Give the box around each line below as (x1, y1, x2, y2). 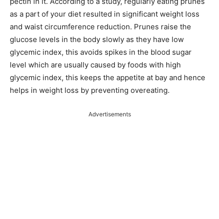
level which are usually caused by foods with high (10, 60, 181, 70)
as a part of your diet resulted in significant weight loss (10, 9, 199, 19)
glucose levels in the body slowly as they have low (10, 35, 184, 44)
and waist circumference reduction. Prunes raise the (10, 22, 191, 32)
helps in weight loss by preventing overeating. (10, 86, 170, 95)
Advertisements (88, 110, 131, 118)
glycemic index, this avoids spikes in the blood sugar (10, 47, 192, 57)
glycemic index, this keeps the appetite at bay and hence (10, 73, 205, 83)
